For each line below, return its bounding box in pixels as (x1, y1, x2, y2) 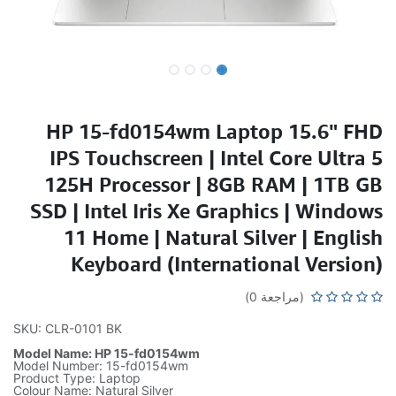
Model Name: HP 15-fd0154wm (13, 346, 200, 361)
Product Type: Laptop (13, 370, 141, 385)
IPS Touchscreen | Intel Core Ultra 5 (49, 145, 383, 170)
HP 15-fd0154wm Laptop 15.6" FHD (46, 118, 383, 143)
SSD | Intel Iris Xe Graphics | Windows (30, 198, 383, 223)
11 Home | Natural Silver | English (64, 225, 383, 249)
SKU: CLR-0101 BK (13, 321, 122, 336)
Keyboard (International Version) (71, 251, 383, 276)
